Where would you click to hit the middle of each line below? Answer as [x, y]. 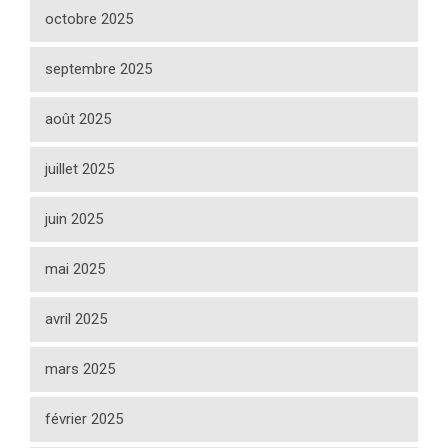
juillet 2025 [79, 169]
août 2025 [78, 119]
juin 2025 [74, 219]
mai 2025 [75, 269]
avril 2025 [76, 319]
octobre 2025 [89, 19]
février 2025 [84, 419]
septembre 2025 [98, 69]
